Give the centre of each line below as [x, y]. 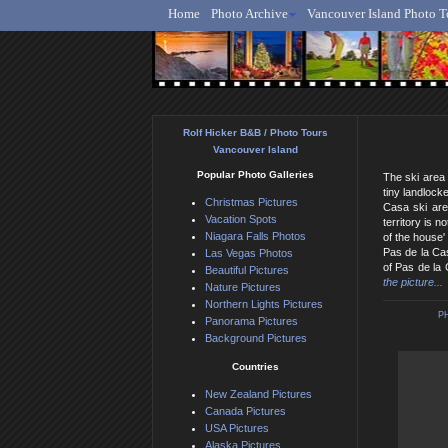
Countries [255, 367]
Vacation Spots [241, 219]
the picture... [413, 282]
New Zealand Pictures [258, 394]
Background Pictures [256, 338]
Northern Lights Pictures [264, 304]
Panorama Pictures [251, 321]
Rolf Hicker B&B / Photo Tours [255, 133]
